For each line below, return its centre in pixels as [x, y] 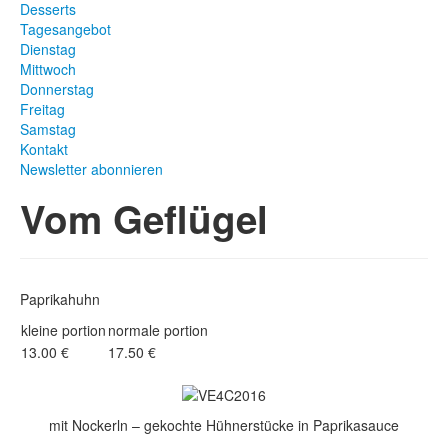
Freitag [42, 108]
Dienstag [48, 48]
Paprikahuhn [60, 298]
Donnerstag [57, 88]
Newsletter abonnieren [91, 168]
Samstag [48, 128]
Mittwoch [48, 68]
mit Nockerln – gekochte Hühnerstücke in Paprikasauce [224, 425]
